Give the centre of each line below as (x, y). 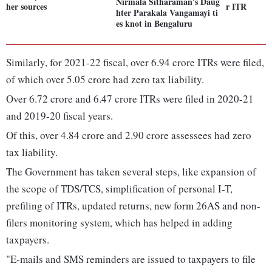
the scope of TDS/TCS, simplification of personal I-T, (119, 189)
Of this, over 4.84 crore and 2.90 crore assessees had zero (129, 135)
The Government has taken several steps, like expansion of (131, 172)
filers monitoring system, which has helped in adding (119, 223)
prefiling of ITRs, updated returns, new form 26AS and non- (133, 206)
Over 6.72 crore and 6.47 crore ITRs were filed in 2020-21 (130, 99)
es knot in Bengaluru (155, 24)
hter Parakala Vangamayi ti (167, 13)
